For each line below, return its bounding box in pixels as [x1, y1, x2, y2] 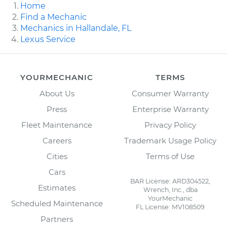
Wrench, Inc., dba [143, 185, 198, 194]
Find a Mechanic [20, 12, 87, 22]
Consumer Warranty [132, 88, 209, 98]
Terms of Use [146, 151, 195, 161]
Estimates [38, 182, 75, 193]
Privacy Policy [144, 120, 196, 130]
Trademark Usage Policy [124, 135, 216, 145]
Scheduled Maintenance [11, 198, 103, 208]
